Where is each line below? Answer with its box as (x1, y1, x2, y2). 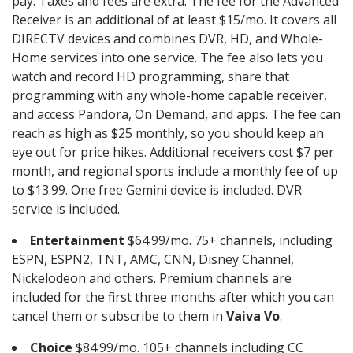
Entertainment (30, 232, 124, 250)
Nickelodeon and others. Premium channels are (12, 269, 292, 288)
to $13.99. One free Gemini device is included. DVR (12, 181, 302, 199)
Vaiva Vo (226, 307, 280, 325)
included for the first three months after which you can (12, 288, 334, 307)
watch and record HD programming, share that (12, 68, 289, 86)
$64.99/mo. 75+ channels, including (124, 232, 333, 250)
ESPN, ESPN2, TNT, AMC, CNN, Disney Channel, (12, 251, 294, 269)
